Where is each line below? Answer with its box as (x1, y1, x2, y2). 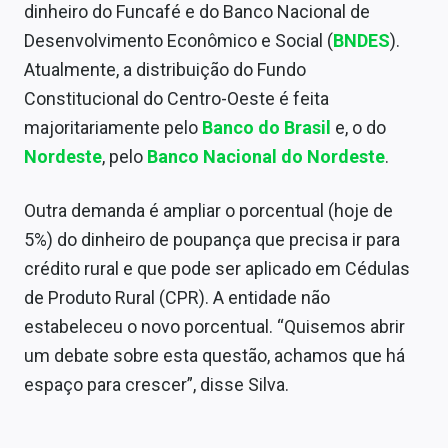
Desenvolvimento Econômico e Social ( (24, 30, 333, 52)
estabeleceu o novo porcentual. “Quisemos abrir (24, 316, 405, 338)
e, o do (331, 117, 386, 139)
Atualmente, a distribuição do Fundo (24, 59, 306, 81)
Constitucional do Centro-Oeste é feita (24, 88, 329, 110)
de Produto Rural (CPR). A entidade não (24, 287, 330, 309)
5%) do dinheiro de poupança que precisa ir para (24, 229, 400, 251)
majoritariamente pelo (24, 117, 202, 139)
